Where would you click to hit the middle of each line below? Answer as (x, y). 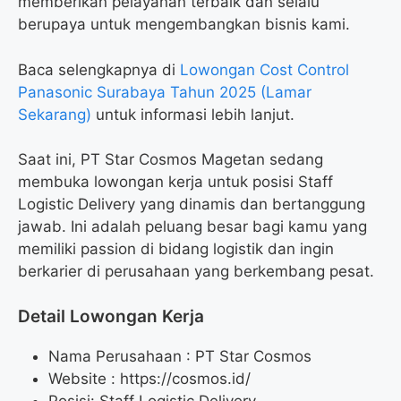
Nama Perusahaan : (122, 356)
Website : (84, 378)
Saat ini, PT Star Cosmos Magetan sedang (171, 160)
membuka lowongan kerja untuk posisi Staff (175, 182)
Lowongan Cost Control (264, 69)
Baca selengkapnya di (99, 69)
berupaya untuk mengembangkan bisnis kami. (184, 25)
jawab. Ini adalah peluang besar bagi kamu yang (192, 227)
